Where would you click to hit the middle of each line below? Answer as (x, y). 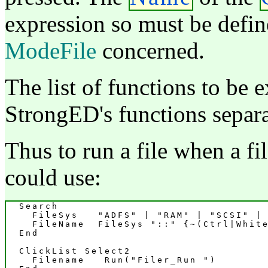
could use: (53, 177)
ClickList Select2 (68, 251)
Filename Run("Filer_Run (105, 260)
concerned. (150, 50)
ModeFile (51, 50)
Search (32, 206)
